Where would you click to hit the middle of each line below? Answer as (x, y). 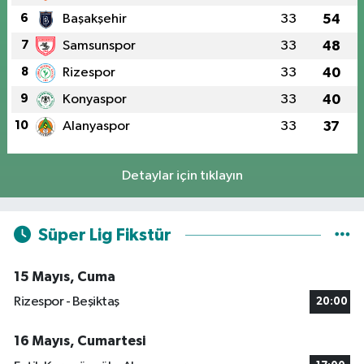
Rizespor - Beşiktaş (67, 302)
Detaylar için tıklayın (182, 175)
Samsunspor (99, 45)
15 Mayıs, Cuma (65, 276)
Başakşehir (94, 19)
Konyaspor (94, 99)
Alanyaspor (96, 126)
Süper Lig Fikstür (104, 236)
